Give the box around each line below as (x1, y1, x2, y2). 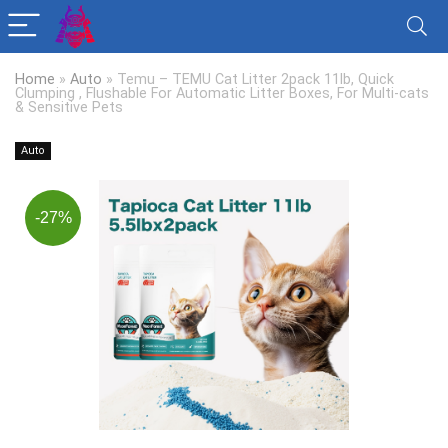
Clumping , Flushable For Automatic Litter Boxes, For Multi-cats (15, 85, 429, 102)
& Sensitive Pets (15, 99, 123, 116)
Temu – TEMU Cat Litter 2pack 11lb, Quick (117, 71, 394, 88)
